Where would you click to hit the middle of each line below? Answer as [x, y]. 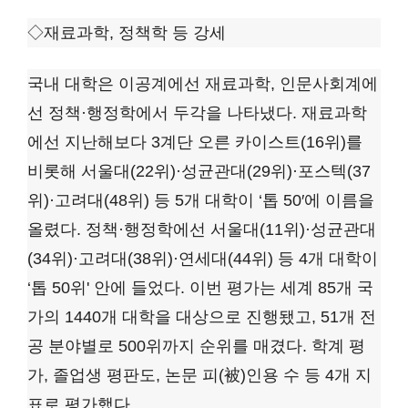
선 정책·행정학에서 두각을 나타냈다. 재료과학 [197, 113]
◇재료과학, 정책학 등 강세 [127, 33]
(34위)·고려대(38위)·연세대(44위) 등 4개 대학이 [203, 259]
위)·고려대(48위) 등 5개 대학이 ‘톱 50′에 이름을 [201, 201]
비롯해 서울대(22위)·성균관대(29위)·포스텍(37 [199, 172]
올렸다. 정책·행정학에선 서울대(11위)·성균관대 [202, 230]
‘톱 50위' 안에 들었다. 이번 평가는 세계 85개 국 [200, 288]
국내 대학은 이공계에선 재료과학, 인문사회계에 [203, 84]
